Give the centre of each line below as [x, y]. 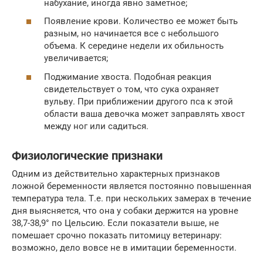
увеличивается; [76, 58]
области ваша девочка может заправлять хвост [144, 114]
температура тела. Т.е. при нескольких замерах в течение [131, 198]
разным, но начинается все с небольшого [131, 34]
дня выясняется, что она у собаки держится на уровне [125, 210]
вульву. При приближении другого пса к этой [139, 101]
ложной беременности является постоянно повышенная [131, 186]
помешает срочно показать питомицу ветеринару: [117, 235]
